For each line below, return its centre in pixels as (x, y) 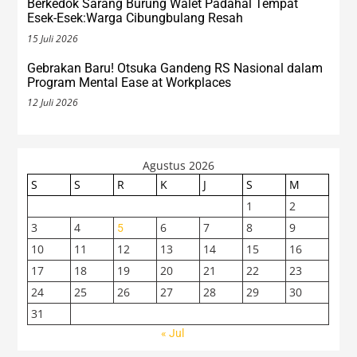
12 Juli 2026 (53, 103)
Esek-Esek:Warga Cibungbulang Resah (135, 18)
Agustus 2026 (178, 165)
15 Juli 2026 (53, 38)
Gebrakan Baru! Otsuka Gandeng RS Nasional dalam (175, 68)
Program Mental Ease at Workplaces (129, 82)
